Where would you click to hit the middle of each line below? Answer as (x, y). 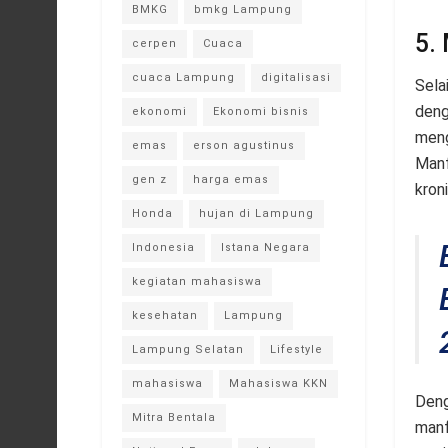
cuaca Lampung (183, 77)
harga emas (231, 179)
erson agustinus (244, 145)
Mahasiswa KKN (278, 383)
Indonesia (163, 247)
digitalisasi (296, 77)
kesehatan (165, 315)
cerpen (154, 43)
